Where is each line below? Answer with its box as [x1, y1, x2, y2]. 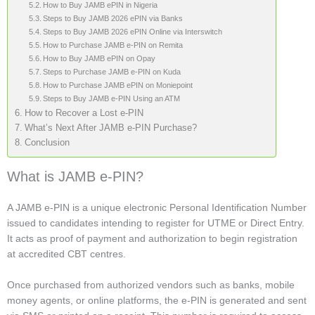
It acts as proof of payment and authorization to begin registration [7, 232, 297, 244]
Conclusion [24, 137, 70, 148]
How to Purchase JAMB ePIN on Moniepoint [43, 80, 193, 89]
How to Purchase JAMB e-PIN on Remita [43, 40, 184, 49]
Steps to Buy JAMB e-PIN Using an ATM [43, 94, 181, 103]
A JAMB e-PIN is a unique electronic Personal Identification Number [7, 201, 307, 213]
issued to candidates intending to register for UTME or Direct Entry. [7, 217, 304, 229]
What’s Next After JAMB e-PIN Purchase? [24, 122, 197, 133]
